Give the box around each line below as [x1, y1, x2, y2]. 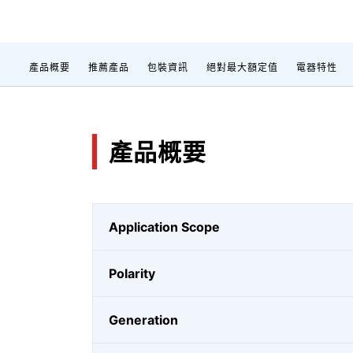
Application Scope [109, 219, 220, 235]
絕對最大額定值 [206, 61, 278, 73]
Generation [109, 312, 178, 328]
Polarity [109, 266, 155, 281]
